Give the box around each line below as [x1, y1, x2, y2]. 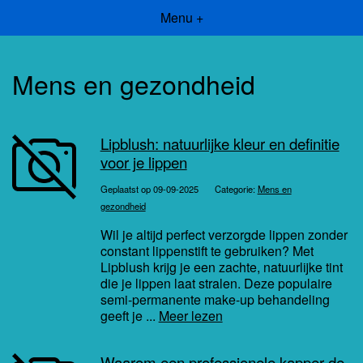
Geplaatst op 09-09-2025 [100, 182, 199, 196]
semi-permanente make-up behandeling [100, 290, 330, 310]
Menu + [160, 8, 203, 27]
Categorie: [214, 182, 258, 196]
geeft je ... [100, 306, 159, 326]
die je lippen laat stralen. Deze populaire [100, 274, 332, 293]
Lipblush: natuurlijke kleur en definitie [100, 133, 340, 155]
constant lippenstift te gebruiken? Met [100, 241, 314, 261]
